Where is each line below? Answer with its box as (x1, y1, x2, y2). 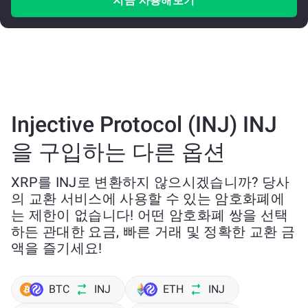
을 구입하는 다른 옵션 (11, 139, 225, 165)
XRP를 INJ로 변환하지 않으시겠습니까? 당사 (11, 174, 290, 190)
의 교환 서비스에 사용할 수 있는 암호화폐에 (11, 190, 285, 207)
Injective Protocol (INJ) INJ (11, 111, 277, 137)
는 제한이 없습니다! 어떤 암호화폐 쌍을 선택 (11, 207, 289, 223)
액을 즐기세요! (11, 240, 102, 256)
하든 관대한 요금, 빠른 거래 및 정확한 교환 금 (11, 223, 296, 240)
